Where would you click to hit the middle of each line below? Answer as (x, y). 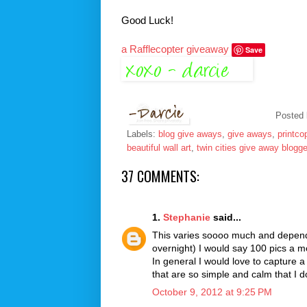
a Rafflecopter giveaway (175, 49)
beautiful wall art (159, 148)
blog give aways (190, 134)
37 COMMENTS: (160, 176)
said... (226, 217)
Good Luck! (147, 20)
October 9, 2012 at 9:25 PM (212, 292)
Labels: (143, 134)
